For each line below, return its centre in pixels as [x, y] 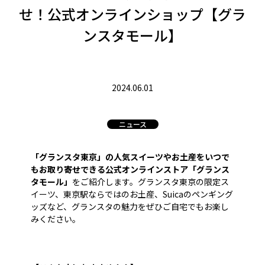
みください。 [56, 219]
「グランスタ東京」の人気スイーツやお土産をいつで [130, 157]
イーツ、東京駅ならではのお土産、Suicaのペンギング [132, 194]
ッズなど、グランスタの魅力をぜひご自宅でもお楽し [130, 207]
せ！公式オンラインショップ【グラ [132, 14]
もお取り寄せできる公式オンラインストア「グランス [130, 169]
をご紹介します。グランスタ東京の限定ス [151, 182]
